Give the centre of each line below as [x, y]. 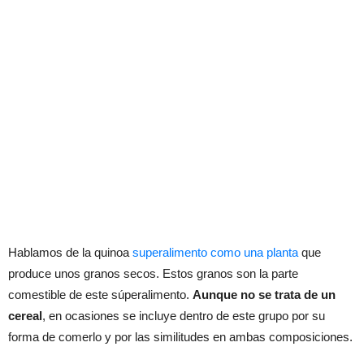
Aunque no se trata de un [264, 295]
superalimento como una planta [215, 252]
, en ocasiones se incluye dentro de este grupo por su [184, 316]
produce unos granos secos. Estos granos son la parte [153, 273]
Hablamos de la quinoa [70, 252]
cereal [25, 316]
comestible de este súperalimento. [100, 295]
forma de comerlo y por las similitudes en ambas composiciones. [180, 337]
